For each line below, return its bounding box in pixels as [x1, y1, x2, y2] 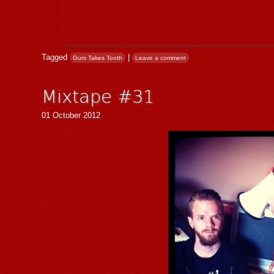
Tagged [42, 53, 70, 62]
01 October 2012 [42, 111, 100, 120]
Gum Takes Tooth [73, 54, 123, 62]
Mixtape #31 [42, 83, 154, 108]
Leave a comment [135, 54, 187, 62]
